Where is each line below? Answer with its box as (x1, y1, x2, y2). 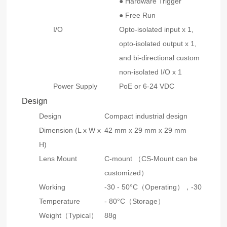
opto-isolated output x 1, (119, 40, 197, 48)
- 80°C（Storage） (104, 197, 165, 206)
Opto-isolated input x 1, (119, 25, 194, 34)
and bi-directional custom (119, 54, 200, 62)
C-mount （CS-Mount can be (104, 155, 198, 163)
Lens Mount (39, 155, 80, 163)
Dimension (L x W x (39, 126, 101, 135)
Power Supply (53, 82, 98, 91)
